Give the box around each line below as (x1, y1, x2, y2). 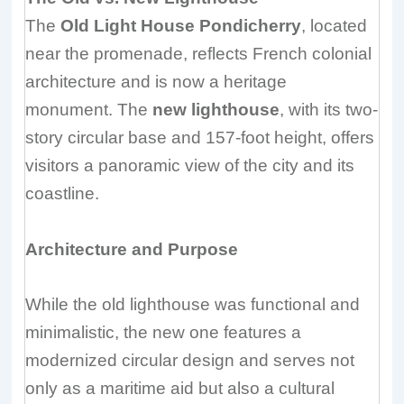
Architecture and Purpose (25, 239, 239, 259)
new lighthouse (152, 100, 280, 120)
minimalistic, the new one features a (25, 323, 302, 343)
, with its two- (280, 100, 379, 120)
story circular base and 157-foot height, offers (25, 128, 375, 148)
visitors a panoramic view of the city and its (25, 156, 355, 176)
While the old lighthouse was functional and (25, 295, 361, 315)
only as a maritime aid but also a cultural (25, 379, 335, 399)
